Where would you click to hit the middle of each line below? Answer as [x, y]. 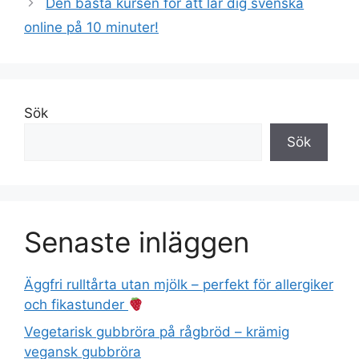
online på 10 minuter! [91, 28]
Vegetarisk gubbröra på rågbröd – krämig [157, 331]
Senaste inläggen [137, 242]
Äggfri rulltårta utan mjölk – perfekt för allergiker [179, 285]
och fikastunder [76, 305]
